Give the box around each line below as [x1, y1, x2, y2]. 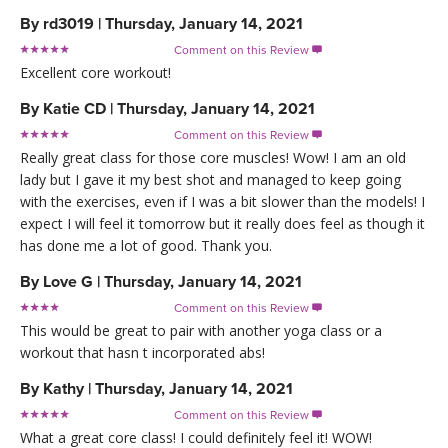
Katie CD [43, 98, 110, 119]
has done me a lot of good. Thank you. [20, 235, 272, 255]
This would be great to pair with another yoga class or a [20, 320, 382, 340]
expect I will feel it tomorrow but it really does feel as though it [20, 213, 425, 233]
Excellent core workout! [20, 62, 171, 82]
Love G [43, 271, 93, 292]
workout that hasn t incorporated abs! [20, 342, 265, 362]
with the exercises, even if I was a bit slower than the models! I [20, 191, 425, 211]
